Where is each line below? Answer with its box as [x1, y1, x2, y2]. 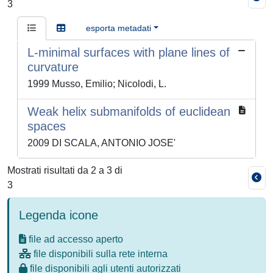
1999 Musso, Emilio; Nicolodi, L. [27, 79, 166, 89]
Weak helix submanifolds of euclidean [27, 105, 230, 118]
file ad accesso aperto [26, 234, 123, 244]
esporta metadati [86, 23, 151, 33]
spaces [27, 119, 66, 133]
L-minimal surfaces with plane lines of [27, 46, 230, 59]
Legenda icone [19, 208, 98, 222]
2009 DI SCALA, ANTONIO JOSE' [27, 138, 175, 148]
